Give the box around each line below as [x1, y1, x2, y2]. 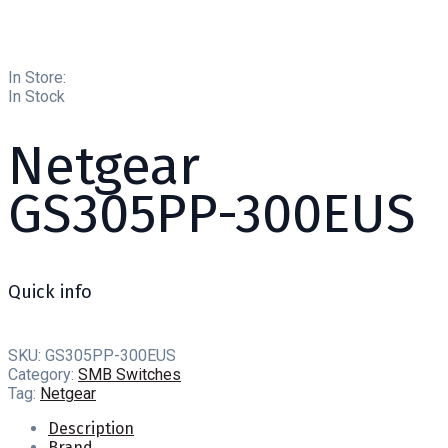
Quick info [8, 281, 92, 304]
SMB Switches [78, 365, 181, 385]
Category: [8, 365, 78, 385]
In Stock [8, 87, 65, 106]
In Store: [8, 68, 66, 87]
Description [48, 419, 134, 439]
